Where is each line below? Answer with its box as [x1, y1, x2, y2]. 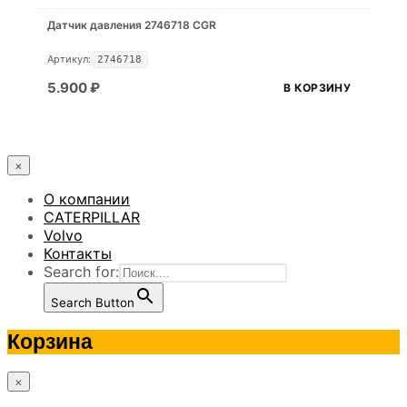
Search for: [44, 262, 119, 281]
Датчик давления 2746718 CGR [47, 17, 216, 32]
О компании [44, 189, 130, 208]
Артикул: [47, 52, 91, 65]
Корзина [7, 329, 93, 353]
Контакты [44, 243, 112, 263]
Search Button [51, 294, 134, 310]
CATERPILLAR [44, 207, 140, 226]
